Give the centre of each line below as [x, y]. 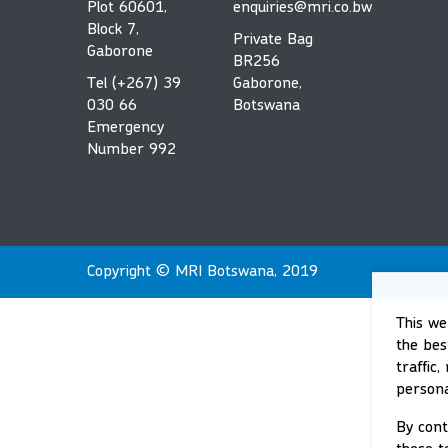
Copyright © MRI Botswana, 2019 [202, 272]
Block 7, [113, 30]
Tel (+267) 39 [134, 84]
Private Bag [273, 40]
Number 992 [131, 150]
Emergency [125, 128]
